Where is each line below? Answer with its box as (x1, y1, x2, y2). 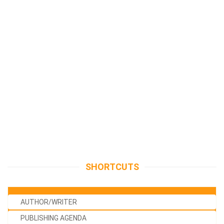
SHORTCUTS (85, 161, 139, 172)
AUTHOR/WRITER (20, 197, 77, 206)
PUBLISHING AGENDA (20, 213, 86, 222)
